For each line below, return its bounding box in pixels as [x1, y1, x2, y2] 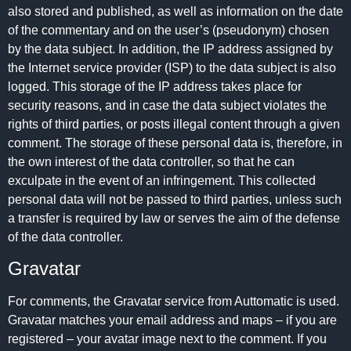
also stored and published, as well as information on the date [8, 4, 343, 18]
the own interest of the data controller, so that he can [8, 154, 295, 168]
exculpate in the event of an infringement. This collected [8, 173, 316, 187]
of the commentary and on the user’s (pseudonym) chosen [8, 23, 329, 37]
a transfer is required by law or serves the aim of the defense [8, 211, 340, 225]
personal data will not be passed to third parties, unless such [8, 192, 342, 206]
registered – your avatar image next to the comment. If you [8, 332, 327, 346]
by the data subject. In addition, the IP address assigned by [8, 42, 333, 56]
